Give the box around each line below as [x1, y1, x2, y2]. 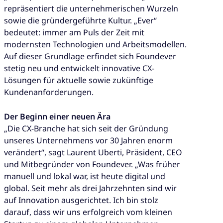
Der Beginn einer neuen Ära [4, 111, 111, 122]
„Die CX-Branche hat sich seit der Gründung [4, 122, 168, 134]
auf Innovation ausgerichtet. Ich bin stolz [4, 194, 158, 206]
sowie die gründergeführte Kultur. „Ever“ [4, 15, 157, 26]
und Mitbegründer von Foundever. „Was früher [4, 158, 180, 170]
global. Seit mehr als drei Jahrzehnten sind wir [4, 182, 177, 194]
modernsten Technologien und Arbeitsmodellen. [4, 39, 187, 50]
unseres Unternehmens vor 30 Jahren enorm [4, 134, 173, 146]
